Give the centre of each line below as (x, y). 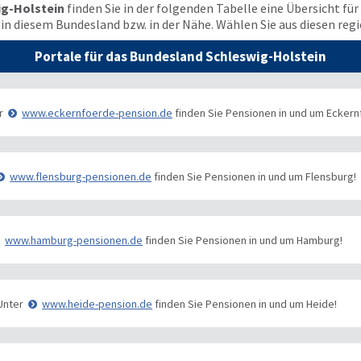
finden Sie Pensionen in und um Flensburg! (254, 176)
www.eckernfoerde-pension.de (98, 112)
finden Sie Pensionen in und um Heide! (245, 303)
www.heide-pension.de (98, 303)
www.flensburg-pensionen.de (81, 176)
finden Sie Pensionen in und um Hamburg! (243, 240)
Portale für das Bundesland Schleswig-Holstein (180, 56)
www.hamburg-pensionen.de (74, 240)
